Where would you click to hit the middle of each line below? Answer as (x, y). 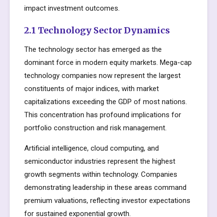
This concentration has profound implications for (103, 115)
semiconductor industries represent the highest (100, 161)
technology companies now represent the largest (102, 76)
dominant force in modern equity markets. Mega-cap (108, 62)
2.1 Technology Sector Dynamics (97, 30)
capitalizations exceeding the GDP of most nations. (106, 102)
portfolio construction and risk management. (95, 128)
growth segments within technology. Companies (101, 174)
